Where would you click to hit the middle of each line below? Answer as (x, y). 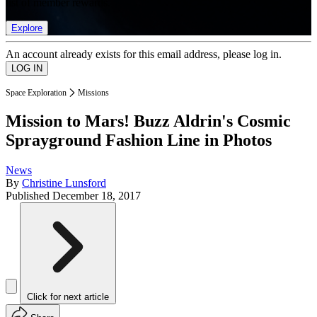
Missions (93, 92)
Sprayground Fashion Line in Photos (139, 140)
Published (29, 196)
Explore (27, 28)
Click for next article (68, 297)
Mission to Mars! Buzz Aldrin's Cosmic (148, 121)
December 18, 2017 (97, 196)
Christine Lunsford (64, 183)
